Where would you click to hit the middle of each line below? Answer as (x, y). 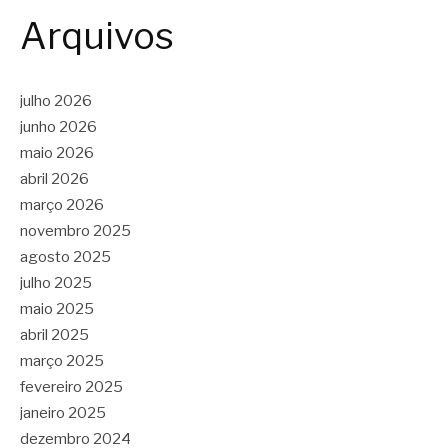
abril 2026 (54, 179)
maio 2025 (57, 309)
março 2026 (62, 205)
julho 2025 (56, 283)
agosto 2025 (65, 257)
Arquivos (97, 35)
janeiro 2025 (63, 413)
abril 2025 (54, 335)
